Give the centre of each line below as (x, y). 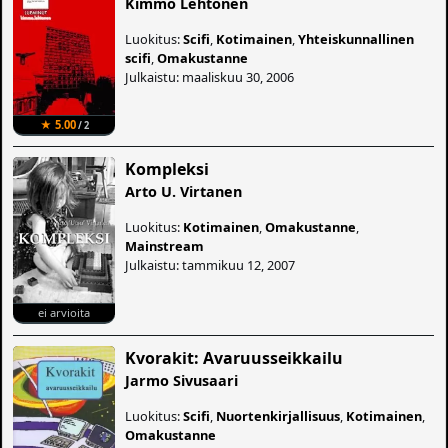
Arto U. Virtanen (184, 191)
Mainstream (165, 245)
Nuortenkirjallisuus (278, 415)
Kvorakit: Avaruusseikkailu (234, 357)
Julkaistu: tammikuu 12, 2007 (210, 264)
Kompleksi (167, 168)
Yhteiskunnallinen (356, 38)
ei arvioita (64, 313)
